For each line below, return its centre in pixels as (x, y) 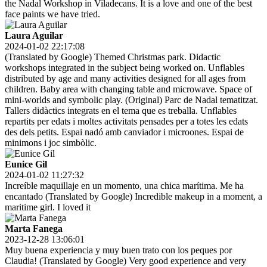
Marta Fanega (34, 229)
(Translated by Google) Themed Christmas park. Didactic (113, 57)
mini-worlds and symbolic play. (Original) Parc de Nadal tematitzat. (131, 100)
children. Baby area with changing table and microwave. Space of (128, 89)
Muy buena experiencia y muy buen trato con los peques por (118, 250)
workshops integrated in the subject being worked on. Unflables (125, 68)
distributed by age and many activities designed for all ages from (125, 79)
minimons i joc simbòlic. (51, 143)
